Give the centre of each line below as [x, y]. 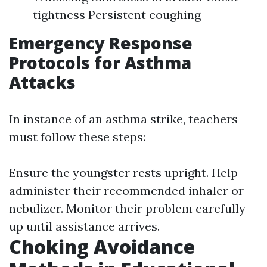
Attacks [42, 82]
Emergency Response [101, 43]
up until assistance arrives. [84, 226]
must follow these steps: [77, 137]
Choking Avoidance [102, 246]
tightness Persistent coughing [117, 15]
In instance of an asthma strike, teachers [123, 119]
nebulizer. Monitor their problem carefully [127, 208]
